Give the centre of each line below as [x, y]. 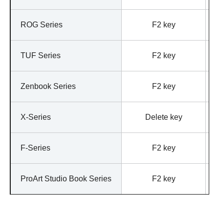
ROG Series [42, 25]
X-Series [36, 117]
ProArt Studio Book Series [66, 179]
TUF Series [41, 56]
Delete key [164, 117]
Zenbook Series [48, 87]
